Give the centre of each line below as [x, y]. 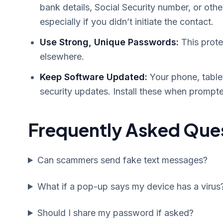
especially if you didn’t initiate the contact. [127, 22]
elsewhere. [62, 56]
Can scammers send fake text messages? [123, 160]
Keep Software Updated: [94, 77]
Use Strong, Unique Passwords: [109, 42]
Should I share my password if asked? [116, 213]
